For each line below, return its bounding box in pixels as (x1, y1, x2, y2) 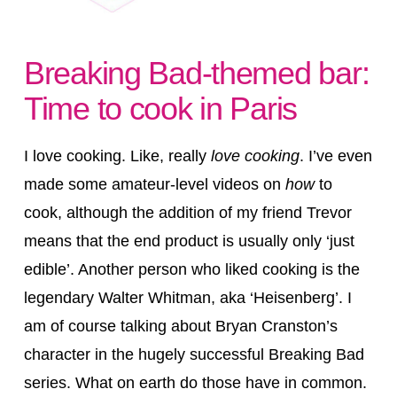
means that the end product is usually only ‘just (23, 232, 354, 251)
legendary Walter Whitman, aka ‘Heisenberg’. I (23, 289, 352, 307)
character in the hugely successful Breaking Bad (23, 346, 364, 364)
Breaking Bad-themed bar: (23, 54, 370, 91)
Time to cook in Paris (23, 90, 298, 127)
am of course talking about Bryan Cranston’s (23, 317, 338, 336)
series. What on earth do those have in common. (23, 374, 367, 393)
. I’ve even (299, 147, 372, 166)
